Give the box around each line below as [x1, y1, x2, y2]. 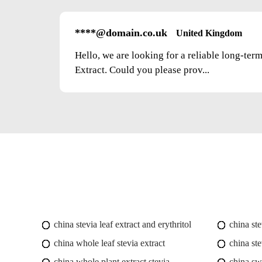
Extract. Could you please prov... [75, 64, 209, 76]
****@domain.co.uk [75, 27, 167, 39]
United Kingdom [176, 28, 242, 39]
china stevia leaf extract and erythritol [54, 219, 191, 230]
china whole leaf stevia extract [54, 238, 165, 249]
